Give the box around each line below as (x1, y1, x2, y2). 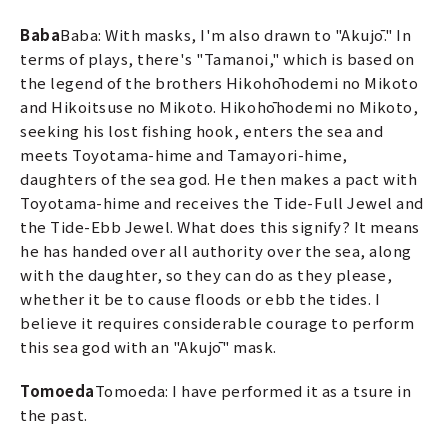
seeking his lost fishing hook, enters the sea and (20, 119, 384, 141)
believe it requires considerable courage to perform (20, 311, 415, 333)
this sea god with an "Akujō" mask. (20, 335, 277, 357)
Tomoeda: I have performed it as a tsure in (94, 379, 412, 401)
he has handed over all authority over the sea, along (20, 239, 412, 261)
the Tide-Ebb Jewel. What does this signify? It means (20, 215, 420, 237)
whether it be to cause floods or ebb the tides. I (20, 287, 381, 309)
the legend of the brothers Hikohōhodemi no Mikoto (20, 71, 419, 93)
